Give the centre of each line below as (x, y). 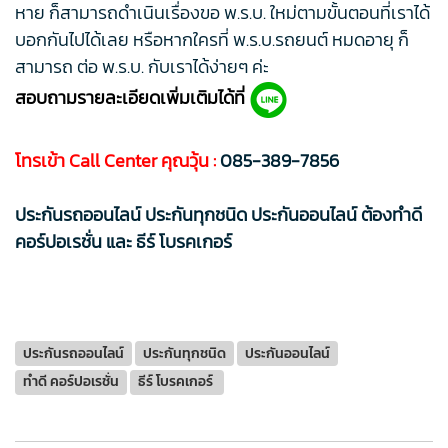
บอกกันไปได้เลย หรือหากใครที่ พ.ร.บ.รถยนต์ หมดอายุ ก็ (212, 39)
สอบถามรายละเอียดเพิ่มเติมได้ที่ (130, 98)
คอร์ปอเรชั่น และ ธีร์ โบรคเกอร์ (125, 241)
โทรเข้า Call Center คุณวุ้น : (117, 160)
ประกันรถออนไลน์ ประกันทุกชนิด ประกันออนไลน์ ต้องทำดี (218, 214)
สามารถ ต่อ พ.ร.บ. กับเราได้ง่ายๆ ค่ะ (144, 66)
